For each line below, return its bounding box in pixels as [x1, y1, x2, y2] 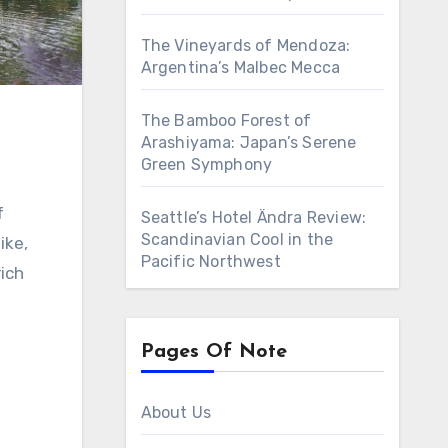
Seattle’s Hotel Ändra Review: [140, 208, 367, 227]
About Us [140, 403, 212, 422]
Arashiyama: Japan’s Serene [140, 133, 357, 152]
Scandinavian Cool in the [140, 230, 334, 249]
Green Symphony [140, 155, 273, 174]
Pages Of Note [140, 342, 287, 362]
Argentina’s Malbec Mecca [140, 58, 341, 77]
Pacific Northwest [140, 252, 281, 271]
